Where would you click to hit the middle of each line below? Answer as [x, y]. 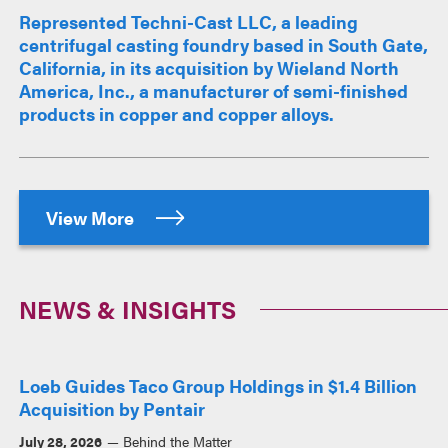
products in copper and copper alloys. [177, 113]
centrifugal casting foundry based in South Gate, [224, 44]
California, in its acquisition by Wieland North [209, 67]
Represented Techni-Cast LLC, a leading [189, 21]
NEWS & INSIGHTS [128, 308]
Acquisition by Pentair [112, 408]
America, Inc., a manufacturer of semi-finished [214, 90]
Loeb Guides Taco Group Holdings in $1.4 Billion [218, 385]
